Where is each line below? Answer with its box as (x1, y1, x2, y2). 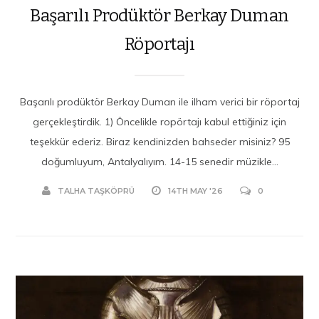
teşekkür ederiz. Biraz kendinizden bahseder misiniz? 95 (29, 135, 290, 148)
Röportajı (124, 33, 195, 54)
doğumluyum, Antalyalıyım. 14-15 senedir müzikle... (41, 155, 278, 168)
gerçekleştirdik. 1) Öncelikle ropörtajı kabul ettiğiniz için (33, 115, 286, 128)
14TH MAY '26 (167, 185, 223, 196)
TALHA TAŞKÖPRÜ (57, 185, 135, 196)
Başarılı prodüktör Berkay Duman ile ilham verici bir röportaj (19, 95, 300, 108)
